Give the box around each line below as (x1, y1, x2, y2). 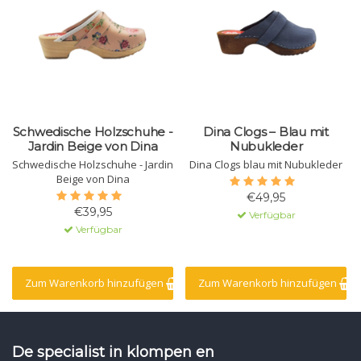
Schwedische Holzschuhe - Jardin (12, 157, 173, 172)
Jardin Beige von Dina (27, 139, 158, 155)
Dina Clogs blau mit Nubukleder (189, 157, 342, 172)
